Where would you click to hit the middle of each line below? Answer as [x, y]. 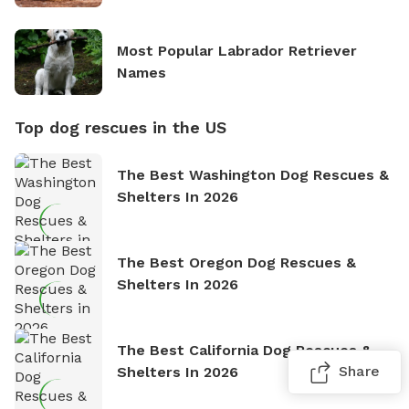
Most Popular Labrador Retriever [237, 50]
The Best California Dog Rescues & [244, 350]
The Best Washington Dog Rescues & [253, 174]
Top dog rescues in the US [121, 127]
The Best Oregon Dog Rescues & [236, 262]
